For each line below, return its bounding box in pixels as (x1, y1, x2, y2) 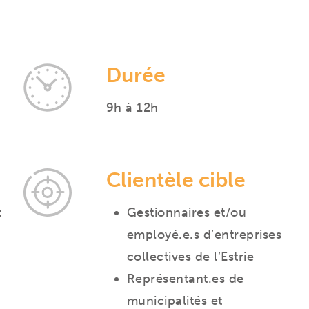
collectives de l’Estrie (126, 249, 255, 264)
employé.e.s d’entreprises (126, 227, 282, 242)
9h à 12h (106, 100, 159, 115)
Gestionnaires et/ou (126, 205, 247, 220)
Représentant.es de (126, 271, 244, 286)
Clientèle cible (106, 168, 246, 192)
